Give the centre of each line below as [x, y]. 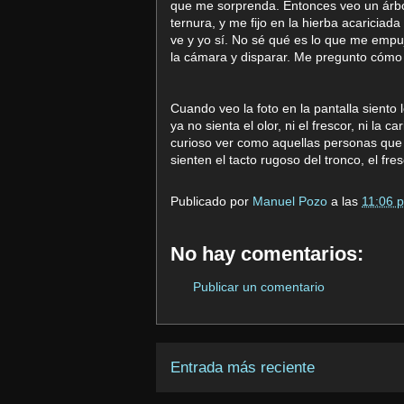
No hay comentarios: [267, 254]
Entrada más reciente [243, 367]
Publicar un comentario [259, 287]
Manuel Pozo [292, 202]
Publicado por [211, 202]
